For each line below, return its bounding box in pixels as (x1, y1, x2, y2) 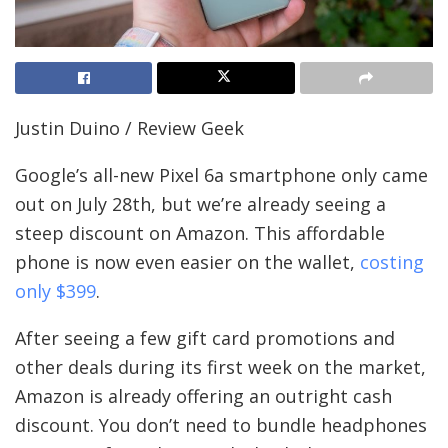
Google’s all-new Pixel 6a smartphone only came (15, 162, 428, 187)
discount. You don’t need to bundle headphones (15, 412, 427, 437)
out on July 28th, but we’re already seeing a (15, 191, 386, 216)
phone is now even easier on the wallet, (15, 249, 360, 274)
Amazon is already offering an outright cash (15, 383, 392, 408)
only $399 (15, 278, 96, 303)
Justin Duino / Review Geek (15, 115, 244, 140)
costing (360, 249, 424, 274)
